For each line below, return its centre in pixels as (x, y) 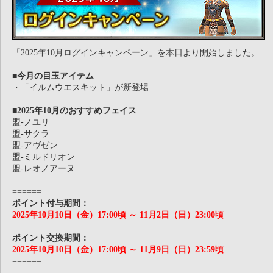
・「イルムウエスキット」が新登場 (80, 87)
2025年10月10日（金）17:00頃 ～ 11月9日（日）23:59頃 (118, 250)
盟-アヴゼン (35, 145)
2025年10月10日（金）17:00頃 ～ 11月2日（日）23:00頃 (118, 215)
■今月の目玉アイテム (53, 76)
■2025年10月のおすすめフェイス (74, 111)
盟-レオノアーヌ (44, 168)
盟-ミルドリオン (44, 157)
